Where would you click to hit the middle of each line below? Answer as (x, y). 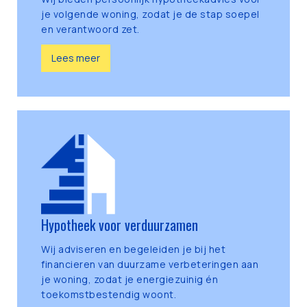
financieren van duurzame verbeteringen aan (150, 265)
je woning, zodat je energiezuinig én (130, 280)
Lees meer (76, 58)
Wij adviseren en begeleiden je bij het (133, 249)
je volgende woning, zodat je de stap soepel (150, 14)
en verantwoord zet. (90, 29)
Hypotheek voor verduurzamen (120, 225)
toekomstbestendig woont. (109, 295)
